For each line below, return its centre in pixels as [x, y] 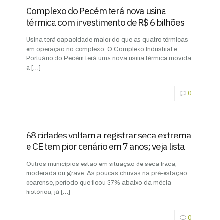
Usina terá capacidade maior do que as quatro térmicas [107, 40]
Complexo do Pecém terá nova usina [96, 11]
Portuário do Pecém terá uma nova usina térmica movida [109, 58]
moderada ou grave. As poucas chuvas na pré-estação [107, 173]
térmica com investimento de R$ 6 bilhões [105, 22]
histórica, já [43, 192]
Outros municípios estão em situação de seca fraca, [101, 164]
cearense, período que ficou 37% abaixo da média [99, 182]
